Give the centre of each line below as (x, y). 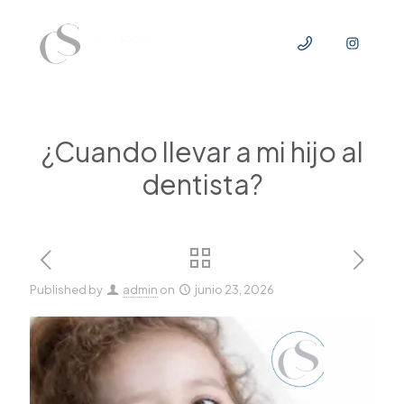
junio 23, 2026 (235, 289)
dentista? (202, 184)
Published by (66, 289)
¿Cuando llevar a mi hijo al (202, 151)
